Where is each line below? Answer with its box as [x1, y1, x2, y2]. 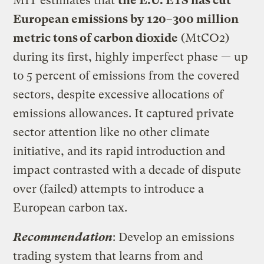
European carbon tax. [13, 200, 128, 214]
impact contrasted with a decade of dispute [13, 163, 242, 177]
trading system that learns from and [13, 249, 203, 263]
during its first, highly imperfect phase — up [13, 49, 249, 64]
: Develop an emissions [113, 230, 235, 244]
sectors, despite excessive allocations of [13, 87, 224, 101]
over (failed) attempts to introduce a [13, 181, 204, 196]
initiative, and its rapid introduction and [13, 144, 226, 158]
